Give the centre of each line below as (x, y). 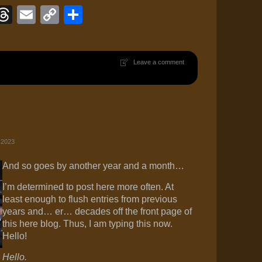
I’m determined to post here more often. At (88, 187)
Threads (47, 15)
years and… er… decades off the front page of (97, 211)
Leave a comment (158, 62)
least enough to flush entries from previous (90, 199)
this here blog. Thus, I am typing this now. (88, 224)
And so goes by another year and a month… (94, 166)
